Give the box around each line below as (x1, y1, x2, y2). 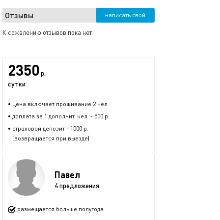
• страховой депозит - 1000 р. (8, 125, 88, 132)
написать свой (105, 11, 145, 19)
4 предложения (55, 181, 99, 190)
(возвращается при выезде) (8, 135, 89, 142)
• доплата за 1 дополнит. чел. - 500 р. (8, 112, 110, 120)
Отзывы (5, 10, 33, 20)
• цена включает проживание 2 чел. (8, 100, 109, 108)
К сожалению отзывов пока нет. (2, 28, 93, 36)
